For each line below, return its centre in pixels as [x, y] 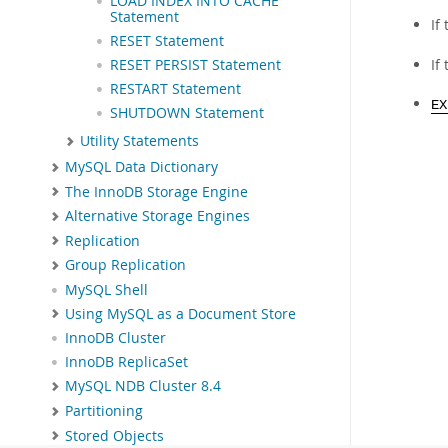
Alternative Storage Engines [157, 216]
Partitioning [104, 410]
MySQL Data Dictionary [141, 167]
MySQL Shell [106, 289]
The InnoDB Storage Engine [156, 191]
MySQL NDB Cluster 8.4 [143, 386]
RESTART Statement [175, 89]
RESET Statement [167, 41]
